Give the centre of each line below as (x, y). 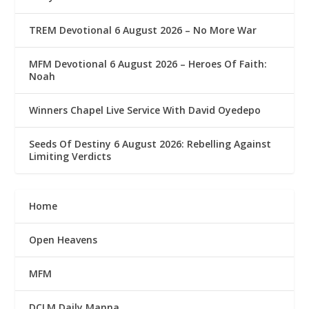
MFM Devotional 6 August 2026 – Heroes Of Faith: (148, 63)
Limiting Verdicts (70, 156)
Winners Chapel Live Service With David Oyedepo (145, 110)
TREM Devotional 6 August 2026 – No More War (143, 30)
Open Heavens (63, 239)
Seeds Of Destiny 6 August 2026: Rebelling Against (150, 143)
